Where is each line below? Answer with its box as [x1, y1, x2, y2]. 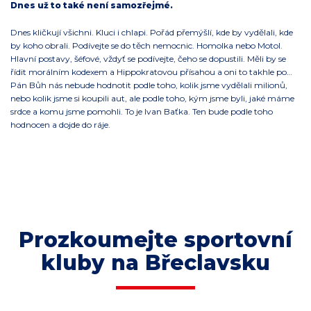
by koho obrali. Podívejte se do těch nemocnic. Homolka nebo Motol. [10, 40, 283, 51]
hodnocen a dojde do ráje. [10, 119, 110, 130]
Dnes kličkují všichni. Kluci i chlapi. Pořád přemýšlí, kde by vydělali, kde [10, 26, 293, 37]
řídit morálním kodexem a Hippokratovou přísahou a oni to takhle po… [10, 66, 292, 77]
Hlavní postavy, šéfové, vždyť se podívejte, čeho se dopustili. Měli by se [10, 53, 286, 64]
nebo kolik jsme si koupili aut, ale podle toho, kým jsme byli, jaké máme [10, 92, 294, 103]
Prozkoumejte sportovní [19, 226, 292, 253]
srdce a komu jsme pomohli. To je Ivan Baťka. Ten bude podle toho [10, 106, 273, 117]
